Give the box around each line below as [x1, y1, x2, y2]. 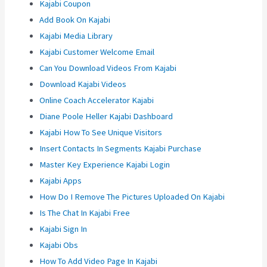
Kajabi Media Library [39, 30, 113, 42]
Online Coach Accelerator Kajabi [39, 95, 154, 106]
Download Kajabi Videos [39, 79, 127, 90]
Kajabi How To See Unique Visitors [39, 127, 163, 138]
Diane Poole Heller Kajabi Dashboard [39, 111, 173, 122]
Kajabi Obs [39, 240, 79, 251]
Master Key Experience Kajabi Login [39, 159, 170, 170]
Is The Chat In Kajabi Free [39, 207, 131, 219]
